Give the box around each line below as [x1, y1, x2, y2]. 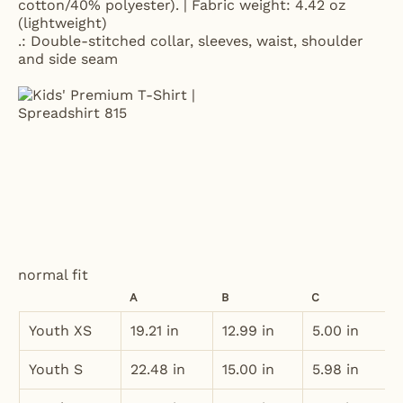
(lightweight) [18, 13, 107, 31]
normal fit [18, 265, 88, 283]
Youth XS [29, 321, 92, 339]
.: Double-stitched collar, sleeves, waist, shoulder [18, 31, 363, 49]
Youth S [29, 360, 83, 378]
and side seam [18, 49, 118, 67]
